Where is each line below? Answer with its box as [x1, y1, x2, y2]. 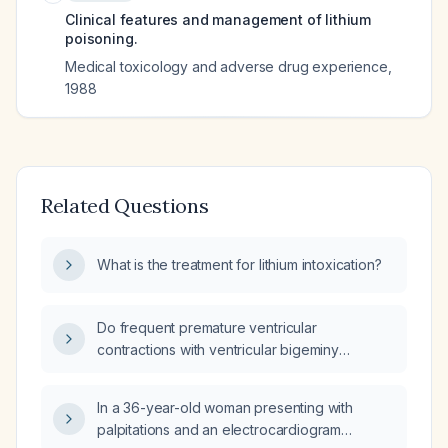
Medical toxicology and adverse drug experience [65, 58, 388, 75]
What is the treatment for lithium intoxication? [97, 256, 382, 273]
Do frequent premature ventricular [97, 319, 317, 336]
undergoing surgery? [97, 385, 233, 402]
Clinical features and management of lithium [65, 11, 372, 28]
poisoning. [65, 30, 138, 47]
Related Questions [41, 193, 209, 218]
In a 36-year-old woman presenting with [97, 399, 353, 416]
